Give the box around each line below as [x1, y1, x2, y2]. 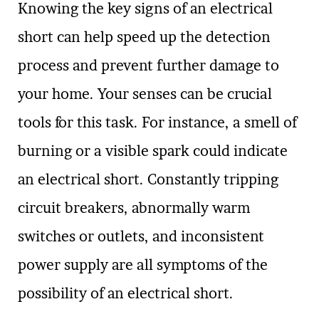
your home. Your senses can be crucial [18, 85, 272, 103]
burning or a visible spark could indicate [18, 142, 288, 160]
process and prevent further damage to [18, 57, 279, 75]
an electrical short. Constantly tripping [18, 171, 278, 189]
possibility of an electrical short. [18, 285, 234, 303]
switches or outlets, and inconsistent [18, 228, 264, 246]
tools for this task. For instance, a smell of [18, 114, 297, 132]
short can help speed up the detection [18, 28, 271, 46]
